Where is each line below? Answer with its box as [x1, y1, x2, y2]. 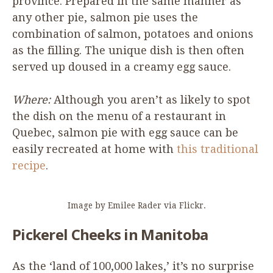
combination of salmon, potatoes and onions [12, 27, 253, 40]
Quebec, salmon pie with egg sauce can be [12, 126, 238, 139]
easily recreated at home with [12, 142, 177, 155]
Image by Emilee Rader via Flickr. [67, 200, 206, 210]
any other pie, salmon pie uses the [12, 10, 198, 24]
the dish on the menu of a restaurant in [12, 109, 226, 122]
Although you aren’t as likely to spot [54, 93, 250, 106]
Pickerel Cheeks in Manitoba [12, 224, 208, 244]
